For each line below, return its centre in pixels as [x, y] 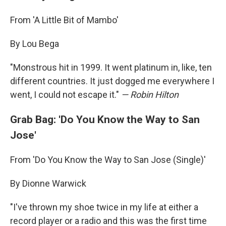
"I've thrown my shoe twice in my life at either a [104, 207]
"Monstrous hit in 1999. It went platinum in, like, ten [111, 67]
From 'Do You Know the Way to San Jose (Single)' [108, 160]
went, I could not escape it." [66, 95]
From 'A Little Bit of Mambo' [64, 20]
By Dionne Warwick [48, 183]
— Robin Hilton [150, 95]
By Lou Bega [35, 44]
